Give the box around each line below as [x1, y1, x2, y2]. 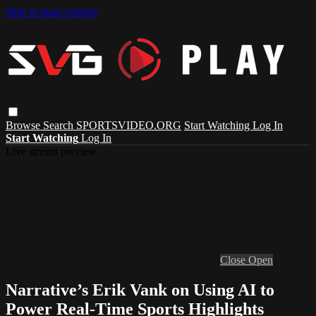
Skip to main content [6, 6, 97, 18]
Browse [6, 119, 43, 131]
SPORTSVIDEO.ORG [76, 119, 181, 131]
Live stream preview [6, 145, 97, 157]
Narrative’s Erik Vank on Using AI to [6, 280, 274, 299]
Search [43, 119, 76, 131]
